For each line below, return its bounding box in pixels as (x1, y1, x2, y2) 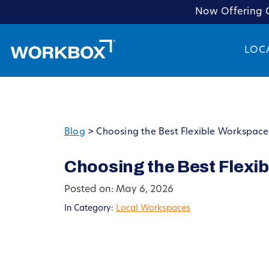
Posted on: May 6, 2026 (64, 185, 174, 195)
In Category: (64, 204, 116, 213)
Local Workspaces (116, 204, 190, 213)
